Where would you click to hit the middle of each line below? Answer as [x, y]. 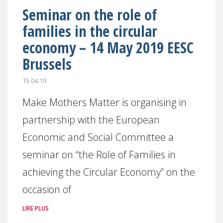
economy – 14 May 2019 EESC [108, 48]
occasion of [47, 189]
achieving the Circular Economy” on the [109, 172]
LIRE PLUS [36, 208]
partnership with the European [91, 119]
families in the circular [90, 31]
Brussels [47, 64]
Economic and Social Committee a [98, 137]
